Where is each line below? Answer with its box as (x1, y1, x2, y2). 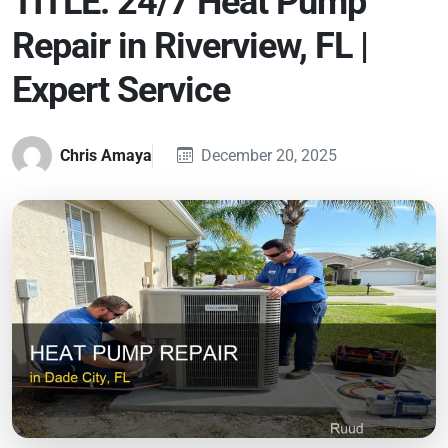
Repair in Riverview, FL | (12, 25, 368, 67)
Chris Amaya (60, 146, 152, 165)
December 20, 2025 (201, 146, 337, 165)
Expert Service (12, 69, 230, 111)
